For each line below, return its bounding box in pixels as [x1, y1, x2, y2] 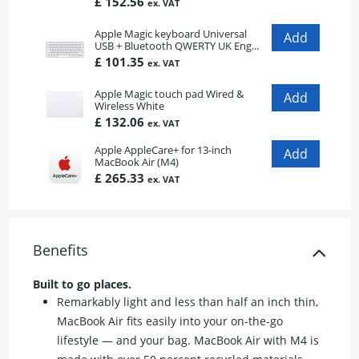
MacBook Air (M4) [95, 155, 179, 170]
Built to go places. [33, 276, 132, 292]
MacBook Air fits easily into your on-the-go [57, 313, 284, 329]
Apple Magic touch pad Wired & [95, 87, 244, 102]
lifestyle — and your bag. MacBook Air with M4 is [57, 333, 320, 349]
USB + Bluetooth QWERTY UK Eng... [95, 38, 259, 54]
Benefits [33, 240, 89, 260]
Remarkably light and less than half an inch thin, [57, 294, 319, 310]
